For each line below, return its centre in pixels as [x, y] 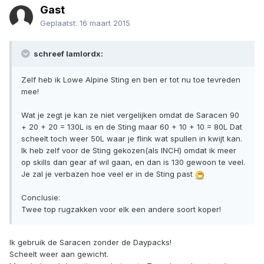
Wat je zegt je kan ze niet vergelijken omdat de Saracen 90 [130, 115]
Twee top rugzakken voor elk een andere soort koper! [121, 209]
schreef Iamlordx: [67, 54]
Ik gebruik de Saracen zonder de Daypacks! [90, 242]
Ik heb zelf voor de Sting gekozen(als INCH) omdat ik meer [129, 151]
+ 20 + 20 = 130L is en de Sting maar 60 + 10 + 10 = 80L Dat [132, 127]
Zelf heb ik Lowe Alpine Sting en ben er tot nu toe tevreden [131, 80]
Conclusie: [41, 198]
